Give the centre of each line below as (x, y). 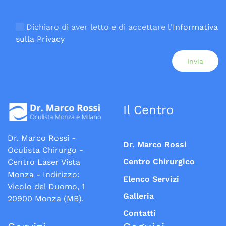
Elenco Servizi (151, 179)
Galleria (138, 196)
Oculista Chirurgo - (45, 150)
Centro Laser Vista (44, 162)
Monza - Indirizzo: (44, 174)
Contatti (139, 213)
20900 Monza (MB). (46, 198)
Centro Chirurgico (159, 161)
